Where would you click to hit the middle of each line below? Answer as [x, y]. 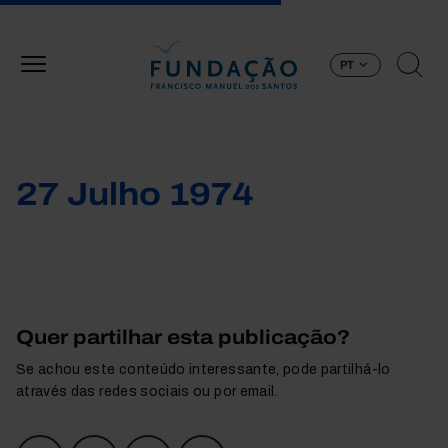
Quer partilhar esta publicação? [183, 337]
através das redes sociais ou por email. [147, 391]
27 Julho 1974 [135, 194]
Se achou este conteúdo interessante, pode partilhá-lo [203, 369]
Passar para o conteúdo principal [333, 11]
